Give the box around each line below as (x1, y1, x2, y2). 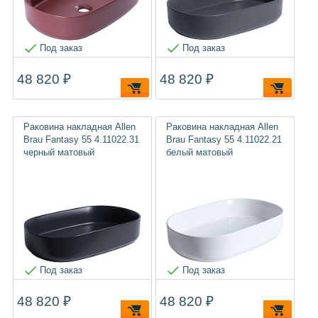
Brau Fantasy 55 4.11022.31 (23, 134, 139, 145)
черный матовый (23, 147, 94, 158)
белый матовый (166, 147, 233, 158)
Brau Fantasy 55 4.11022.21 (166, 134, 282, 145)
